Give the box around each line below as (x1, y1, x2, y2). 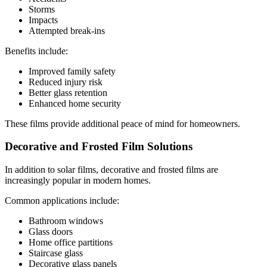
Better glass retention (29, 87, 107, 98)
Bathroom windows (29, 216, 103, 226)
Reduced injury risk (29, 76, 103, 87)
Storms (29, 4, 55, 14)
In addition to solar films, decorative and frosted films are (5, 164, 218, 175)
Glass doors (29, 226, 73, 237)
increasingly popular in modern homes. (5, 175, 151, 186)
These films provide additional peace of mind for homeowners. (5, 118, 240, 129)
